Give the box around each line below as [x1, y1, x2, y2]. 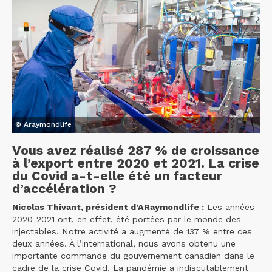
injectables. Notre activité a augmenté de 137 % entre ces [12, 226, 252, 237]
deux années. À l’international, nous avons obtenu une [12, 239, 236, 249]
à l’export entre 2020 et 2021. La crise [12, 155, 259, 171]
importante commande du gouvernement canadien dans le [12, 251, 254, 261]
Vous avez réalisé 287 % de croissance [12, 143, 259, 158]
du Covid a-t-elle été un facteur [12, 168, 222, 184]
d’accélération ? [12, 181, 117, 197]
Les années [204, 202, 254, 212]
